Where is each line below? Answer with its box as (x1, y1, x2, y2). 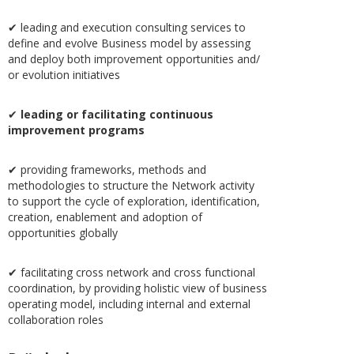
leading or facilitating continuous (21, 107, 213, 122)
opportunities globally (8, 225, 118, 240)
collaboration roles (8, 312, 104, 327)
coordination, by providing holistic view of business (8, 281, 267, 296)
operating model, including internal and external (8, 296, 250, 311)
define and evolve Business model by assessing (8, 36, 250, 51)
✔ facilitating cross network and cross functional (8, 265, 255, 280)
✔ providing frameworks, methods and (8, 162, 206, 177)
